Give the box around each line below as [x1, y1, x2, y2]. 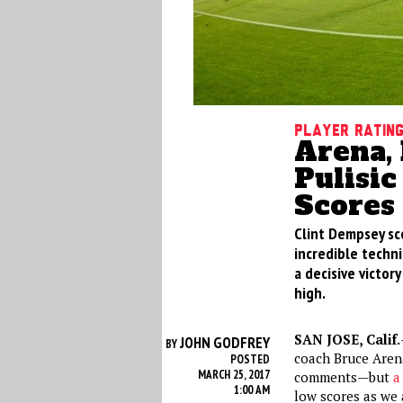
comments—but [293, 368, 393, 386]
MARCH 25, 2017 [197, 367, 270, 382]
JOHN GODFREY [179, 333, 270, 353]
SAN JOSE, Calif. [293, 330, 400, 348]
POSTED [229, 352, 270, 367]
